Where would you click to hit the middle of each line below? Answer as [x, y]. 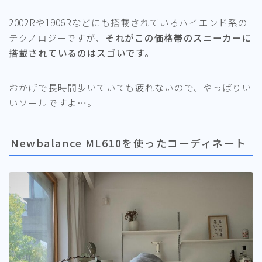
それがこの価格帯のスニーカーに [179, 37]
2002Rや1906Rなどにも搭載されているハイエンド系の [128, 22]
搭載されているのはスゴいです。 [82, 52]
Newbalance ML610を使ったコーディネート [129, 142]
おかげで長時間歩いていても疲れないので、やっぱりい [130, 87]
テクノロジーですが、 [57, 37]
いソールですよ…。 [53, 102]
